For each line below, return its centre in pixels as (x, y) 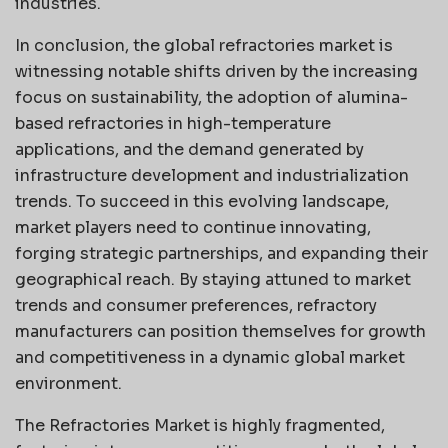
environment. (68, 383)
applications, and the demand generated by (189, 149)
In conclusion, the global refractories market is (204, 45)
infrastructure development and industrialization (212, 175)
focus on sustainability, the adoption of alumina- (211, 97)
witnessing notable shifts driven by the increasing (216, 71)
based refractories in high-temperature (173, 123)
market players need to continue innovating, (193, 227)
